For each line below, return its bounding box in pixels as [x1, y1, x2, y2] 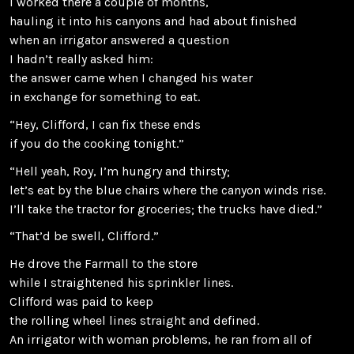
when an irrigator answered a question [9, 32, 229, 48]
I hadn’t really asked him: [9, 51, 153, 67]
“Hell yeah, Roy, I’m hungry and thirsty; [9, 163, 230, 179]
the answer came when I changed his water [9, 70, 253, 86]
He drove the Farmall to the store [9, 255, 198, 271]
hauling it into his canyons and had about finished [9, 13, 297, 29]
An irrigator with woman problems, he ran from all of [9, 331, 311, 347]
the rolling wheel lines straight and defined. [9, 312, 259, 328]
